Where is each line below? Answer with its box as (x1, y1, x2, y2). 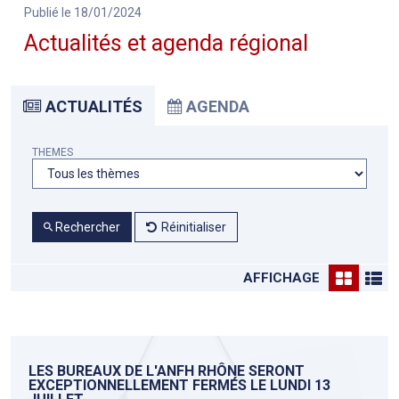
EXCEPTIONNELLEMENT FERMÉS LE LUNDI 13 (28, 377, 330, 395)
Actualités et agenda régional (24, 30, 308, 57)
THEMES (32, 146, 73, 159)
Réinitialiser (161, 220, 226, 235)
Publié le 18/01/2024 (24, 5, 142, 20)
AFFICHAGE (243, 270, 324, 287)
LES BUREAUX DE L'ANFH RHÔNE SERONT (28, 362, 305, 380)
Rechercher (53, 220, 120, 235)
